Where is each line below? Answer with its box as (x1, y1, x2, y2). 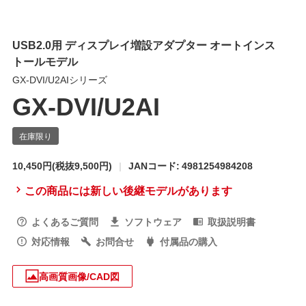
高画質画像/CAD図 (38, 268, 120, 283)
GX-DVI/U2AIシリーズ (12, 72, 107, 87)
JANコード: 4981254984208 (128, 158, 253, 173)
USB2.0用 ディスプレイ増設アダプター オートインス (12, 36, 275, 53)
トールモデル (12, 53, 78, 70)
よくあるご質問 (31, 214, 98, 228)
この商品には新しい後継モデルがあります (24, 181, 232, 198)
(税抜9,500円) (51, 158, 112, 173)
